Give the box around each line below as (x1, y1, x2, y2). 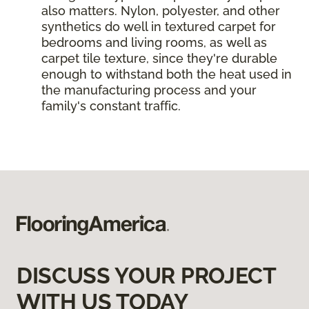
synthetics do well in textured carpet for (41, 19, 276, 34)
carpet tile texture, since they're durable (41, 51, 277, 66)
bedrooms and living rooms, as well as (41, 35, 267, 50)
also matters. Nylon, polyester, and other (41, 3, 280, 19)
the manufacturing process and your (41, 83, 257, 98)
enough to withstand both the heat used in (41, 67, 292, 82)
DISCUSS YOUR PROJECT (17, 263, 276, 289)
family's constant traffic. (41, 99, 184, 114)
